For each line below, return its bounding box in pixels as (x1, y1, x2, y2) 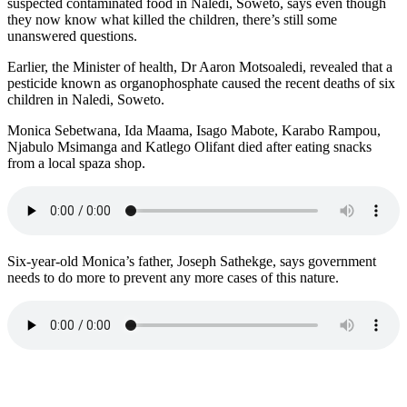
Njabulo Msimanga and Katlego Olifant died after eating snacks (7, 139, 372, 155)
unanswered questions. (7, 28, 137, 45)
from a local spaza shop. (7, 155, 145, 172)
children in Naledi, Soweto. (7, 92, 164, 108)
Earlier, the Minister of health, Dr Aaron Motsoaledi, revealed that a (7, 59, 392, 75)
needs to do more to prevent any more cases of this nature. (7, 270, 339, 286)
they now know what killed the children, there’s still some (7, 12, 337, 28)
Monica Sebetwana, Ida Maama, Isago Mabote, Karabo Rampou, (7, 123, 381, 139)
